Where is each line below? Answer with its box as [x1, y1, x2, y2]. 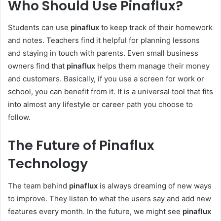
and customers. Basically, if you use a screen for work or [8, 74, 204, 84]
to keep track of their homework [99, 23, 213, 33]
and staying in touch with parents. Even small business [8, 48, 198, 58]
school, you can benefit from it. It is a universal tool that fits [8, 87, 213, 97]
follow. [8, 112, 31, 122]
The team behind [8, 181, 69, 190]
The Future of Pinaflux [8, 136, 154, 155]
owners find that [8, 61, 67, 71]
